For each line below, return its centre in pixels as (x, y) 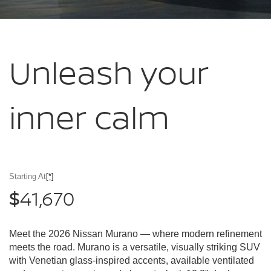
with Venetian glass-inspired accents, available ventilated (132, 261)
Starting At (28, 177)
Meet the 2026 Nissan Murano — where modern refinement (135, 234)
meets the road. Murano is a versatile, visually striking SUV (135, 247)
